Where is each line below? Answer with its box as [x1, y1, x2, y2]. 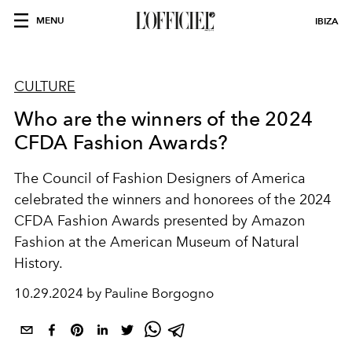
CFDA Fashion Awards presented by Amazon [14, 212, 305, 229]
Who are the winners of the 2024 [14, 107, 313, 130]
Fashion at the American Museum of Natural [14, 233, 299, 251]
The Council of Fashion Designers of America [14, 170, 306, 187]
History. [14, 255, 63, 272]
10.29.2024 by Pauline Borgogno [14, 285, 214, 301]
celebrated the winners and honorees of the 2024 [14, 191, 331, 208]
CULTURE [14, 78, 75, 95]
